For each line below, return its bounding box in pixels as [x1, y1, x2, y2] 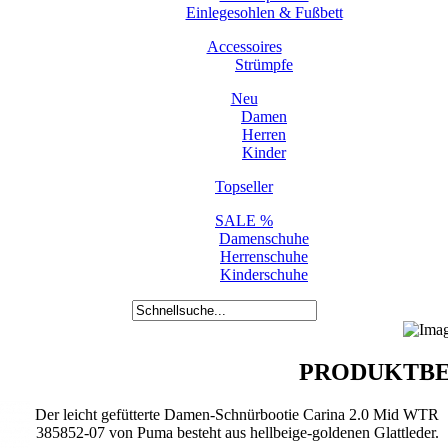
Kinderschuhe [220, 266, 308, 283]
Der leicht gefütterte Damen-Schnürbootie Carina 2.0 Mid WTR [35, 405, 439, 423]
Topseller [215, 178, 273, 195]
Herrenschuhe [220, 248, 308, 265]
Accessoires [206, 38, 282, 55]
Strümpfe [235, 56, 293, 73]
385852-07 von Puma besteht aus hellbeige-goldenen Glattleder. [35, 423, 439, 441]
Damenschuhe [219, 230, 309, 247]
